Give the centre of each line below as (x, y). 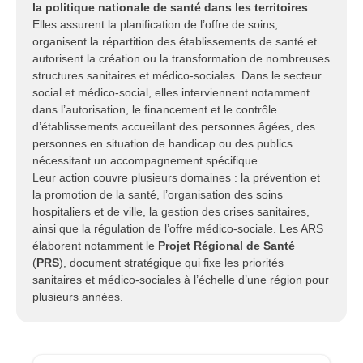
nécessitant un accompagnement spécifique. (147, 160)
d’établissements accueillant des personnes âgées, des (174, 126)
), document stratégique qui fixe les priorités (171, 263)
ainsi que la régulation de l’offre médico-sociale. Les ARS (178, 228)
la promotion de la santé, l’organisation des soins (158, 194)
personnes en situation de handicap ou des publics (162, 143)
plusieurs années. (78, 297)
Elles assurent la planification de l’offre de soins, (155, 24)
